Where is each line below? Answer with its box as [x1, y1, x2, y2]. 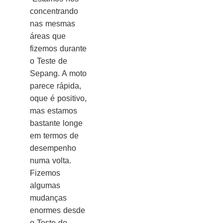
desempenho [30, 144, 76, 153]
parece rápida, [30, 82, 81, 91]
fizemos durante [30, 44, 87, 53]
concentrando [30, 7, 78, 16]
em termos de [30, 131, 79, 140]
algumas [30, 181, 60, 190]
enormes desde [30, 206, 85, 215]
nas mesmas [30, 19, 75, 28]
